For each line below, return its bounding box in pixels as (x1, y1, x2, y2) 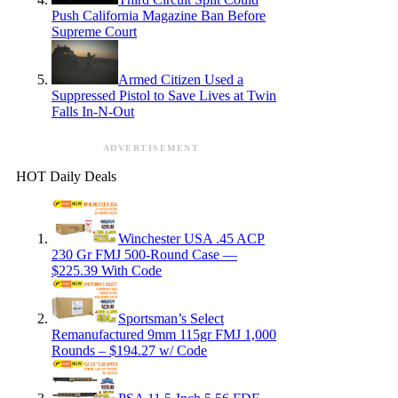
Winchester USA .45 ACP (118, 230, 265, 246)
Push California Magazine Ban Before (52, 7, 266, 23)
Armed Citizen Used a (118, 71, 243, 87)
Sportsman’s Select (118, 310, 224, 326)
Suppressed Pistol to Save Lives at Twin (52, 87, 276, 103)
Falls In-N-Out (52, 103, 134, 119)
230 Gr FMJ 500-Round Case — (52, 246, 237, 262)
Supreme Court (52, 23, 137, 39)
